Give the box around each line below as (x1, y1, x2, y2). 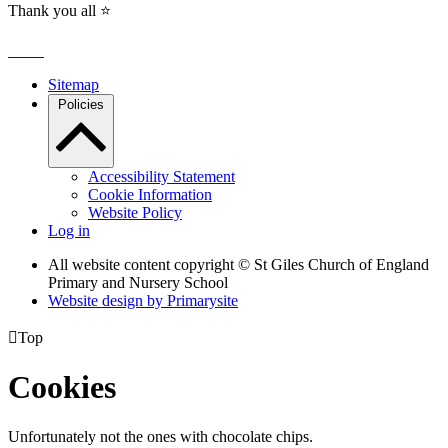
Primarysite (167, 291, 238, 309)
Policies (58, 96, 104, 112)
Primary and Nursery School (48, 273, 228, 291)
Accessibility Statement (88, 167, 235, 185)
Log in (48, 221, 90, 239)
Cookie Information (88, 185, 212, 203)
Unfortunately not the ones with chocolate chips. (8, 427, 313, 445)
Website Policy (88, 203, 182, 221)
